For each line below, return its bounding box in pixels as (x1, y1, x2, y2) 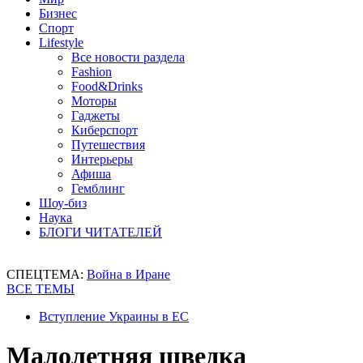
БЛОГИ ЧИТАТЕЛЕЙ (39, 225, 162, 239)
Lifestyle (39, 36, 83, 49)
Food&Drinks (71, 79, 143, 93)
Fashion (71, 65, 112, 79)
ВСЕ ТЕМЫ (6, 282, 75, 296)
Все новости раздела (71, 50, 185, 64)
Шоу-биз (39, 196, 87, 210)
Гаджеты (71, 109, 120, 122)
